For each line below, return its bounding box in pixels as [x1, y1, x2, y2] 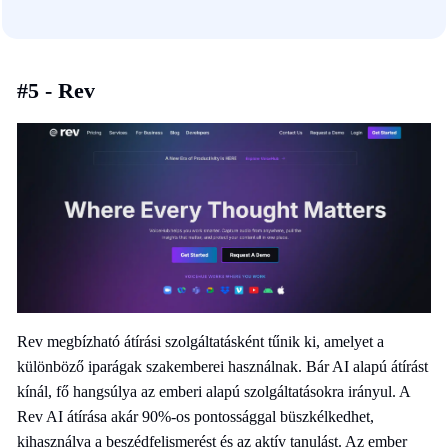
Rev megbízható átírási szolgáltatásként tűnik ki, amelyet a [17, 332, 384, 350]
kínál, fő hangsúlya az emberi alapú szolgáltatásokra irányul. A [17, 382, 410, 400]
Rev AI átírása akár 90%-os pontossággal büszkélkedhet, [17, 407, 374, 425]
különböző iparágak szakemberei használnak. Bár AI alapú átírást [17, 357, 428, 375]
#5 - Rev [17, 78, 95, 104]
